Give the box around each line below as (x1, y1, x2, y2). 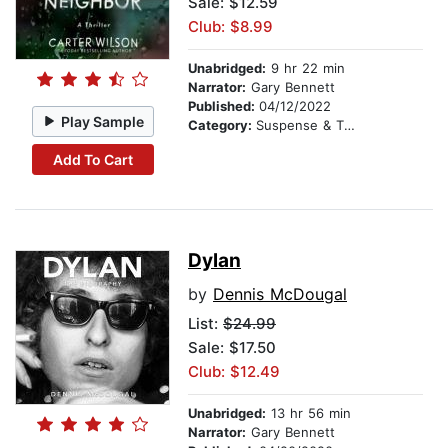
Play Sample (61, 112, 145, 130)
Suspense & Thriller (256, 117, 344, 134)
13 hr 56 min (266, 405, 351, 422)
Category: (188, 117, 256, 134)
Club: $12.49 (188, 362, 280, 382)
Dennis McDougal (213, 284, 347, 305)
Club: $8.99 (188, 17, 273, 37)
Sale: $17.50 (188, 338, 276, 358)
